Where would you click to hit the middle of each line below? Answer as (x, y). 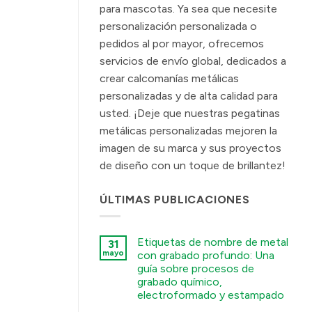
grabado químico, (180, 282)
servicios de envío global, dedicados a (193, 61)
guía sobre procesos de (196, 269)
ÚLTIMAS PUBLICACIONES (175, 199)
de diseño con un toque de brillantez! (193, 165)
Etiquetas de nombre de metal (213, 242)
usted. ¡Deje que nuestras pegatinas (190, 113)
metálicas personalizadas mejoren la (188, 130)
